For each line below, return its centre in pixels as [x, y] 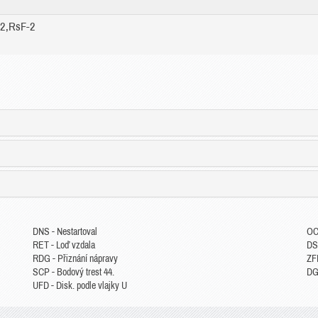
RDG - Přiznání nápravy [75, 259]
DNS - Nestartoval [65, 232]
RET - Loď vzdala [64, 245]
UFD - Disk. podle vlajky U [79, 286]
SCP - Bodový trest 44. [73, 272]
